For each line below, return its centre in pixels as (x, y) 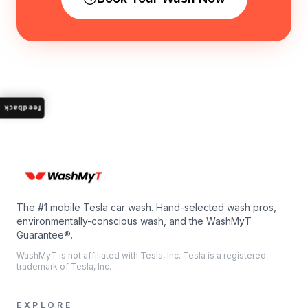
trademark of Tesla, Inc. (64, 266)
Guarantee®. (45, 235)
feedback (22, 108)
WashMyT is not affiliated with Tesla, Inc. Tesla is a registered (141, 255)
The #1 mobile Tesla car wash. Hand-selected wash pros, (146, 207)
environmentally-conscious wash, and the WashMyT (134, 221)
